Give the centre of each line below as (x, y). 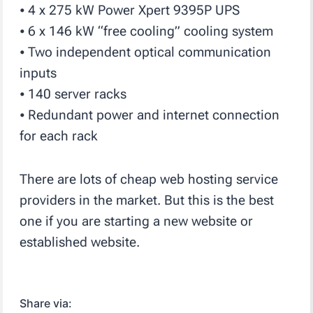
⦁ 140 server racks (73, 94)
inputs (38, 73)
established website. (80, 242)
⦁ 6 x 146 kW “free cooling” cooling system (147, 31)
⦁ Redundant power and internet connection (150, 115)
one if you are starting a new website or (137, 221)
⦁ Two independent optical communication (146, 52)
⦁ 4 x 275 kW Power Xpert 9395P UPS (130, 10)
